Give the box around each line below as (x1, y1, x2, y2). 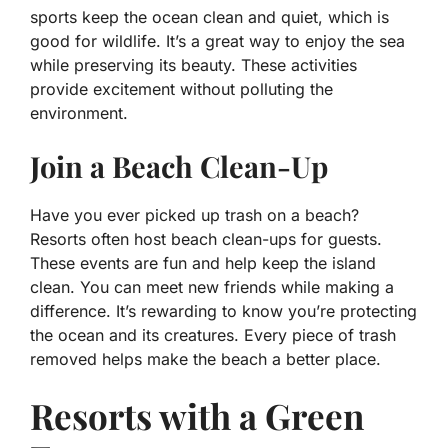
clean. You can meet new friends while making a (30, 277, 394, 298)
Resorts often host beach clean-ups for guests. (30, 229, 382, 250)
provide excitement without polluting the (30, 79, 333, 100)
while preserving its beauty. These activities (30, 55, 357, 76)
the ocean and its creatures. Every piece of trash (30, 325, 396, 346)
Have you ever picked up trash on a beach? (30, 205, 359, 226)
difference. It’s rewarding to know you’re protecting (30, 301, 417, 322)
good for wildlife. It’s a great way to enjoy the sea (30, 31, 405, 52)
